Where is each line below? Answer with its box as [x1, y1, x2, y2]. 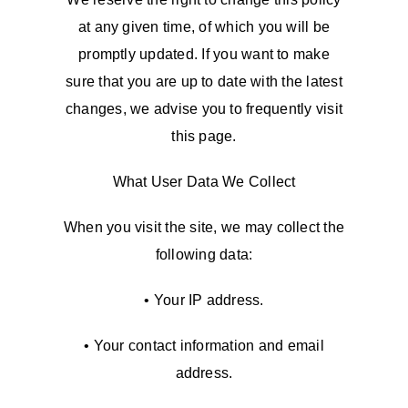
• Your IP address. [144, 292, 264, 308]
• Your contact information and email [84, 338, 324, 353]
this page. [171, 128, 237, 144]
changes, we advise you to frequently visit [65, 101, 343, 117]
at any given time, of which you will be [77, 19, 331, 35]
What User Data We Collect [112, 174, 296, 189]
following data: [155, 247, 253, 262]
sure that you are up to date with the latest [66, 74, 342, 89]
